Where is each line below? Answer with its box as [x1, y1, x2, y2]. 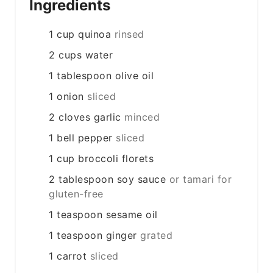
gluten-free [49, 188, 104, 200]
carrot [57, 250, 87, 263]
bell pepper [57, 132, 113, 144]
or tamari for [169, 173, 232, 186]
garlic [93, 111, 121, 124]
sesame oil [105, 208, 158, 221]
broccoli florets [78, 152, 154, 165]
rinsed [114, 28, 144, 41]
